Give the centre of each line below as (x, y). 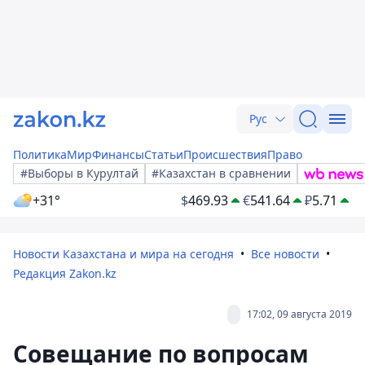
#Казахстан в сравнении (221, 173)
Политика (40, 154)
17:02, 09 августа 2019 (299, 314)
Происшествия (225, 154)
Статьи (164, 154)
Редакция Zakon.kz (65, 273)
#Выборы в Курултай (79, 173)
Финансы (118, 154)
